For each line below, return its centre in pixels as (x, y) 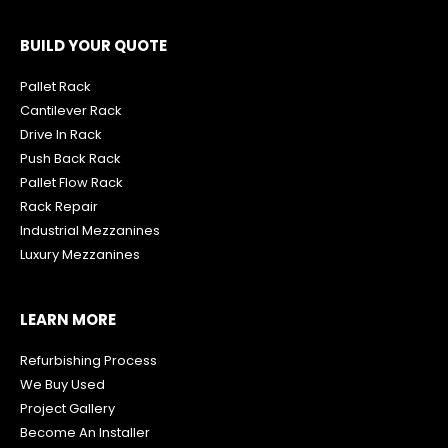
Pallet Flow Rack (71, 182)
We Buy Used (62, 384)
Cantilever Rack (71, 110)
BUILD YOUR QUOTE (93, 45)
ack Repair (63, 206)
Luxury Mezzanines (80, 254)
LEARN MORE (68, 319)
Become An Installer (85, 432)
